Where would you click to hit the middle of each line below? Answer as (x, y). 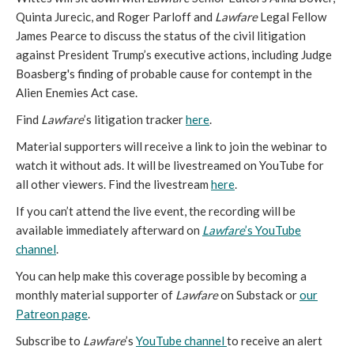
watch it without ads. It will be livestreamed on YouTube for (170, 165)
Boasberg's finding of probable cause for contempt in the (164, 73)
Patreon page (52, 314)
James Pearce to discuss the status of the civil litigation (161, 36)
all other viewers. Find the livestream (113, 184)
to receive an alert (275, 341)
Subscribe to (49, 341)
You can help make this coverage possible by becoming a (161, 276)
